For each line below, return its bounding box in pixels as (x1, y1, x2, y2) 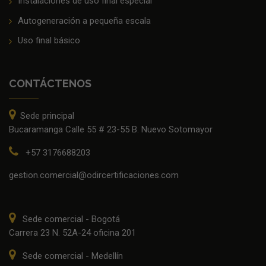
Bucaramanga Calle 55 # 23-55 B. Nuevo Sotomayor (9, 123, 213, 135)
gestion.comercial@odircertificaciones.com (9, 169, 179, 180)
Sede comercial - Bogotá (20, 213, 120, 224)
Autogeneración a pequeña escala (18, 15, 151, 26)
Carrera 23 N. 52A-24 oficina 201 (9, 227, 136, 238)
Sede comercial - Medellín (20, 250, 123, 261)
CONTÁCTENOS (9, 77, 91, 90)
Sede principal (20, 110, 74, 121)
